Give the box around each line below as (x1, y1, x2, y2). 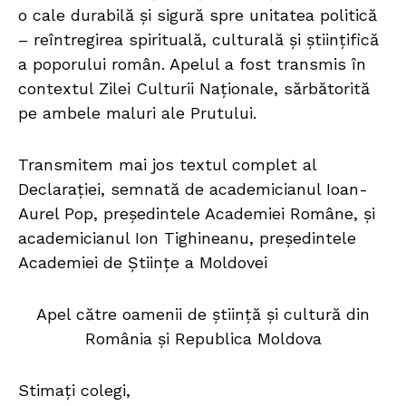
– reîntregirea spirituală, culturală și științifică (18, 30, 379, 50)
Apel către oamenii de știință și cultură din (36, 304, 370, 324)
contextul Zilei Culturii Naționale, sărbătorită (18, 79, 370, 99)
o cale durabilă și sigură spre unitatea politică (18, 5, 377, 25)
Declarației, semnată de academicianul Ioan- (18, 179, 368, 199)
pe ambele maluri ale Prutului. (18, 103, 262, 123)
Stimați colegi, (18, 381, 130, 401)
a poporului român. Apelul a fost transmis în (18, 54, 366, 74)
